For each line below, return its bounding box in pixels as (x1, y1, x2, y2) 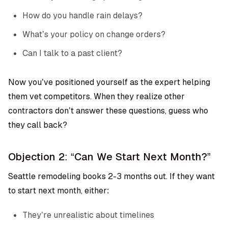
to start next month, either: (8, 185, 109, 196)
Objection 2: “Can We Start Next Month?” (8, 150, 211, 163)
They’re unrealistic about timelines (22, 210, 154, 220)
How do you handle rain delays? (22, 10, 142, 21)
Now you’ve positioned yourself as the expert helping (8, 77, 210, 88)
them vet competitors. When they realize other (8, 91, 185, 102)
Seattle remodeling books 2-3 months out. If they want (8, 171, 215, 182)
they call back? (8, 120, 67, 130)
